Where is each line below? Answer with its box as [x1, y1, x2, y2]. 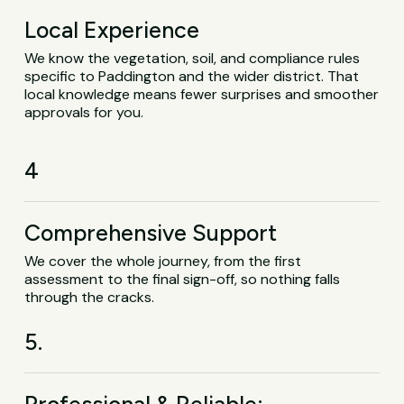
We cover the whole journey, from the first [24, 251, 302, 271]
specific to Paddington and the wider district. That [24, 67, 360, 87]
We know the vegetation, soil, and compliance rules [24, 49, 361, 69]
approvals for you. [24, 103, 144, 123]
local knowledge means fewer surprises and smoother [24, 85, 380, 105]
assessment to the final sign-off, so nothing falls [24, 269, 341, 289]
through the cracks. [24, 287, 155, 307]
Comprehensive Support [24, 218, 278, 246]
